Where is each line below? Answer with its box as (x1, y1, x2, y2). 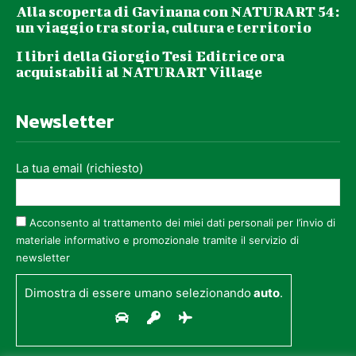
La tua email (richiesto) (16, 160, 143, 176)
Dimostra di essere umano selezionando (25, 284, 251, 300)
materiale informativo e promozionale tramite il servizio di (16, 233, 299, 246)
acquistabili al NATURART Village (16, 63, 262, 80)
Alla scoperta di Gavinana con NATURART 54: (16, 2, 339, 20)
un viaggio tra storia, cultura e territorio (16, 18, 311, 36)
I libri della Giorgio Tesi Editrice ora (16, 47, 284, 64)
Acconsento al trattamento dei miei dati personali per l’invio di (29, 215, 335, 229)
